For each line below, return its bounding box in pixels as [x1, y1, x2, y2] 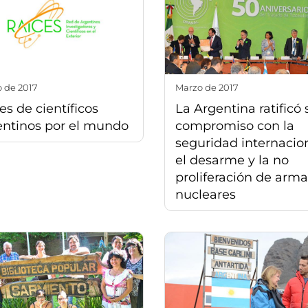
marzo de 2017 [184, 81, 239, 93]
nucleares [175, 186, 236, 202]
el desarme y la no [175, 152, 289, 168]
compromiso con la [175, 118, 294, 133]
